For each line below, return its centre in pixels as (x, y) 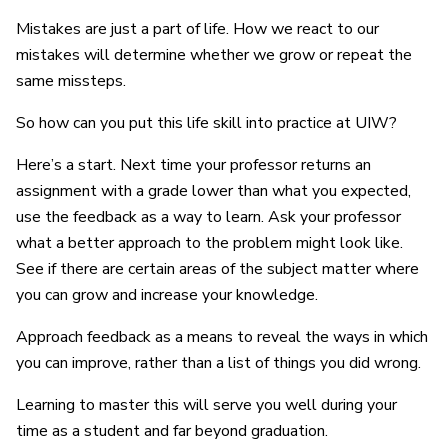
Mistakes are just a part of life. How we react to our (197, 28)
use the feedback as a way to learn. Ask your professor (208, 216)
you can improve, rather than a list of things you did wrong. (218, 362)
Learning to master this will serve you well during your (206, 404)
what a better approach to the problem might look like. (209, 242)
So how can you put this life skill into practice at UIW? (206, 122)
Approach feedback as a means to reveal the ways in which (222, 336)
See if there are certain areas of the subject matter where (217, 268)
